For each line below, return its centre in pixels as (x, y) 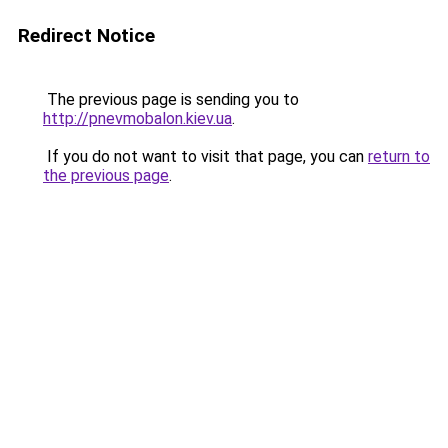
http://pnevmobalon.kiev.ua (137, 118)
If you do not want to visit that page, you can (205, 156)
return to (399, 156)
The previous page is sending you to (171, 99)
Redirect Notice (86, 35)
